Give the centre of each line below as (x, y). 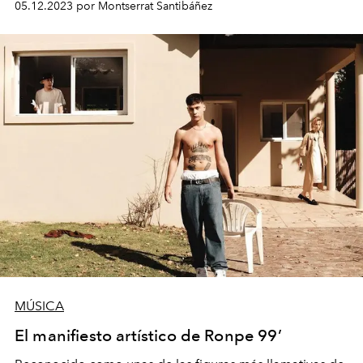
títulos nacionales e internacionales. (121, 16)
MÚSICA (39, 305)
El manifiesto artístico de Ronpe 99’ (148, 335)
